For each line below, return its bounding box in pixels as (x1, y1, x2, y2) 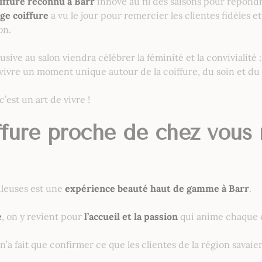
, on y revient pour (2, 211, 84, 223)
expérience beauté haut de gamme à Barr (65, 182, 249, 195)
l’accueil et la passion (84, 211, 178, 223)
